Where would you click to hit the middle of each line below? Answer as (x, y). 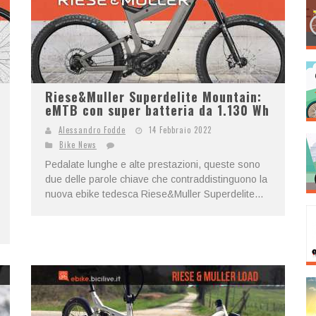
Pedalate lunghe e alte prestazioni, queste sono (153, 164)
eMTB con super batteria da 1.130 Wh (157, 110)
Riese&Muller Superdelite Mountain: (153, 97)
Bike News (78, 145)
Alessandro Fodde (92, 130)
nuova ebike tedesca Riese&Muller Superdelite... (154, 194)
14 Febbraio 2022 (180, 130)
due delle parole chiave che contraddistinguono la (156, 179)
